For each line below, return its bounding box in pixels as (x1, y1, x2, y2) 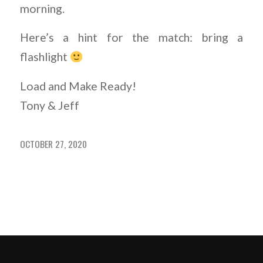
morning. (19, 1, 65, 15)
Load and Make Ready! (19, 79, 136, 93)
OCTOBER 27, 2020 (19, 137, 87, 151)
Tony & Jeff (19, 98, 79, 112)
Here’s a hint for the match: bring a (19, 31, 244, 45)
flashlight (19, 50, 70, 64)
